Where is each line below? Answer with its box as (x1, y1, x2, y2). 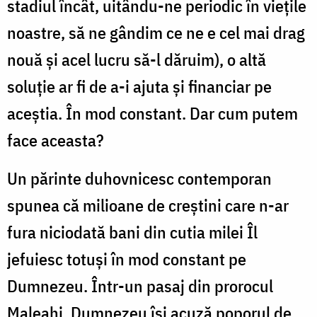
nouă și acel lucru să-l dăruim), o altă (7, 47, 266, 71)
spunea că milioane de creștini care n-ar (7, 193, 289, 217)
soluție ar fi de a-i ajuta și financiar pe (7, 74, 272, 98)
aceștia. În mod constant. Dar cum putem (7, 101, 298, 125)
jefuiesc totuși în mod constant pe (7, 247, 246, 270)
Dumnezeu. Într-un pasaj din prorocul (7, 274, 273, 297)
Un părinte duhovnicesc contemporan (7, 166, 272, 190)
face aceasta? (7, 128, 104, 151)
